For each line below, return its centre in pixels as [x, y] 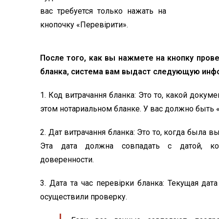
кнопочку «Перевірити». [84, 25]
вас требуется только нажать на [103, 11]
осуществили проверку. [84, 197]
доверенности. [67, 160]
